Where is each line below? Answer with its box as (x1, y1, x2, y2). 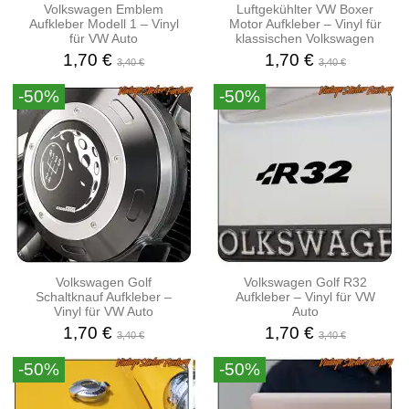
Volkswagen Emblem (44, 2, 164, 17)
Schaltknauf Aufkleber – (36, 289, 173, 305)
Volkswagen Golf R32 (243, 275, 367, 290)
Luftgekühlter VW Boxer (236, 2, 374, 17)
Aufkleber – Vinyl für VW (235, 289, 375, 305)
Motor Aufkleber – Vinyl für (228, 16, 382, 32)
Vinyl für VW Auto (54, 304, 154, 320)
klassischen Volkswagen (236, 31, 375, 47)
